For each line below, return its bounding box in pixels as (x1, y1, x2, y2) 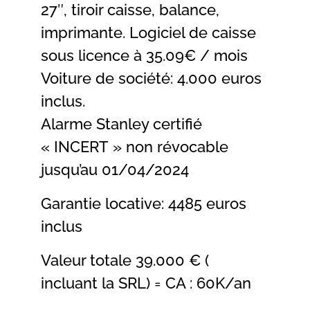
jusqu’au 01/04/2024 (41, 161, 189, 179)
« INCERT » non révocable (41, 138, 228, 156)
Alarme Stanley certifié (41, 115, 202, 134)
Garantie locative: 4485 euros (41, 194, 246, 213)
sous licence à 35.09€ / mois (41, 46, 248, 65)
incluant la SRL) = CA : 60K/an (41, 274, 251, 293)
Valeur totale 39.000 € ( (41, 251, 209, 270)
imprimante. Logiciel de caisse (41, 24, 256, 42)
